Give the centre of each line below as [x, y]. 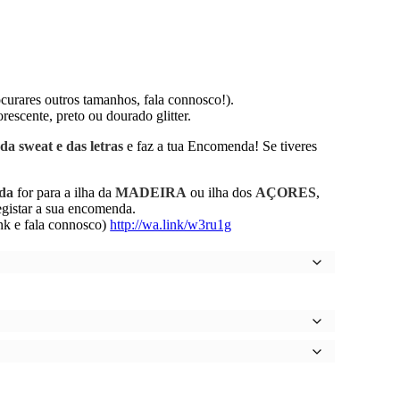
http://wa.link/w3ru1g [171, 225]
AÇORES [286, 192]
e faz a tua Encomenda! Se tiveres [222, 146]
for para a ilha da [65, 192]
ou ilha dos [221, 192]
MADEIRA [151, 192]
